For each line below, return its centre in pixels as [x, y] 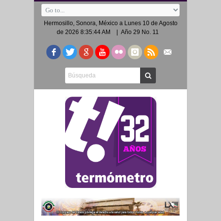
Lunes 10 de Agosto [151, 23]
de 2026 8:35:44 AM [83, 32]
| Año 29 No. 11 [137, 32]
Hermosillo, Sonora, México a [84, 23]
